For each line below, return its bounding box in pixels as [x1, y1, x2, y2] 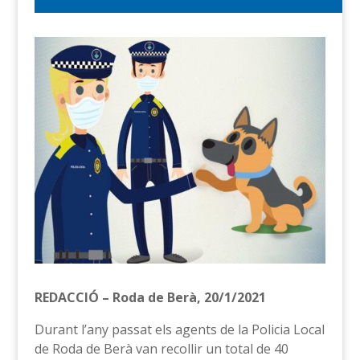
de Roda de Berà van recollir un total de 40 [34, 339, 288, 358]
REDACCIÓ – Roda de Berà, [34, 288, 204, 306]
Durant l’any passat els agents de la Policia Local [34, 320, 325, 338]
